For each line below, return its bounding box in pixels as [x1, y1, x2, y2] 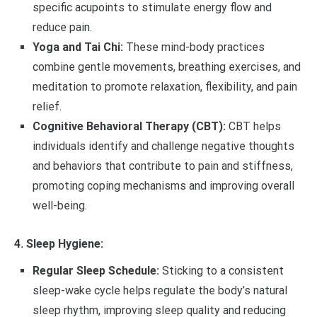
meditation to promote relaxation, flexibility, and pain [32, 79, 297, 93]
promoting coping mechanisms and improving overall [32, 178, 294, 192]
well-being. [32, 198, 87, 212]
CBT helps [225, 119, 281, 133]
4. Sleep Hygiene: [14, 236, 103, 250]
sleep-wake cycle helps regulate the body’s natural [32, 283, 287, 297]
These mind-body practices [122, 40, 265, 54]
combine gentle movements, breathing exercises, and [32, 59, 301, 74]
